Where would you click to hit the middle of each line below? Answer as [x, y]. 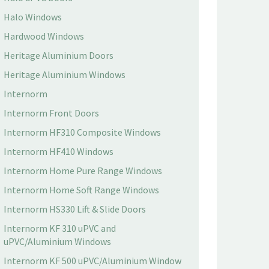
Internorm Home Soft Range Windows [81, 190]
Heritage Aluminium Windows [65, 74]
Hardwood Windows [44, 36]
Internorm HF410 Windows [59, 151]
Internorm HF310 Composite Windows [82, 132]
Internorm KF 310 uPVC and [60, 228]
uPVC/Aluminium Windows [57, 241]
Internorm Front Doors [51, 113]
